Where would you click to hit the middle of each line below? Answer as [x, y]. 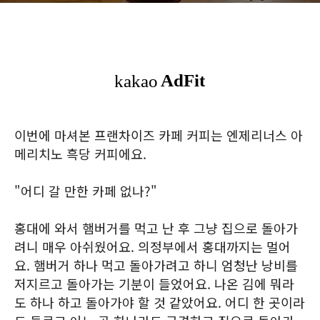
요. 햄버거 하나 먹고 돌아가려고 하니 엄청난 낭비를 [156, 265]
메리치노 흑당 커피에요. [80, 154]
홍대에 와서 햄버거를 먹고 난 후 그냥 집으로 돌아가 [156, 228]
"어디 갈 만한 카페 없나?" [86, 191]
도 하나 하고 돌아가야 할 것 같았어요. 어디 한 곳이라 [160, 302]
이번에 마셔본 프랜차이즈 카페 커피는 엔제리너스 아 [159, 135]
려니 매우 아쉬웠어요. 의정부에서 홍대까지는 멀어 [152, 246]
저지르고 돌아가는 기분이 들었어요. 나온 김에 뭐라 [154, 284]
